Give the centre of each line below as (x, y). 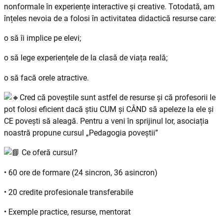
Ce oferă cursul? (49, 153)
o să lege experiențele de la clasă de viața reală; (86, 58)
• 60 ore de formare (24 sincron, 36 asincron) (81, 172)
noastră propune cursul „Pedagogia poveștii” (81, 133)
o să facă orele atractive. (46, 78)
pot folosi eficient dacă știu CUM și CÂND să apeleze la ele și (109, 110)
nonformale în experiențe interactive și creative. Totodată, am (109, 6)
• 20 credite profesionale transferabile (69, 192)
